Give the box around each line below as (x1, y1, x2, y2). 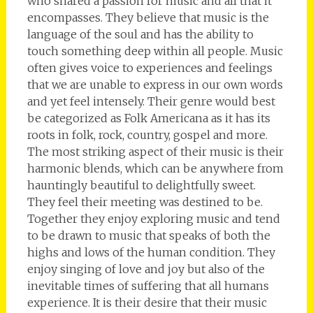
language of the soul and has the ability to (27, 27, 254, 42)
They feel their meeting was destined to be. (27, 195, 263, 210)
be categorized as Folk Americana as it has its (27, 111, 270, 126)
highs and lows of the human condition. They (27, 245, 275, 260)
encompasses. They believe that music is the (27, 10, 269, 25)
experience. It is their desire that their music (27, 296, 267, 310)
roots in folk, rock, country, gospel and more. (27, 128, 268, 143)
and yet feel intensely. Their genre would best (27, 94, 275, 109)
